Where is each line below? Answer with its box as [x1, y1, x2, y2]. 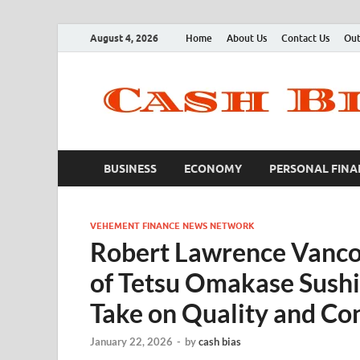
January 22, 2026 [90, 335, 173, 349]
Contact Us [281, 31, 329, 44]
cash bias [198, 335, 241, 349]
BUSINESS [104, 162, 157, 175]
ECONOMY [184, 162, 242, 175]
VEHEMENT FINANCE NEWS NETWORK [90, 220, 255, 231]
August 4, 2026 [90, 31, 158, 44]
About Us [227, 31, 267, 44]
